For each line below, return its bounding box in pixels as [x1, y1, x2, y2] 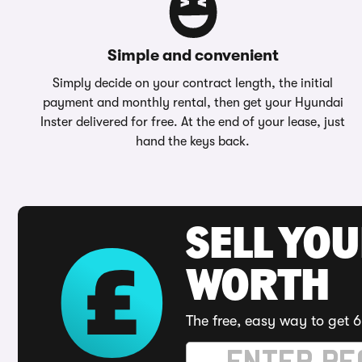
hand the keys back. [136, 134, 250, 149]
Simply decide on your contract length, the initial [53, 76, 334, 90]
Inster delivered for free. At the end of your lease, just [40, 115, 346, 129]
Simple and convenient [107, 46, 279, 65]
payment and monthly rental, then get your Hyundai [42, 95, 343, 110]
